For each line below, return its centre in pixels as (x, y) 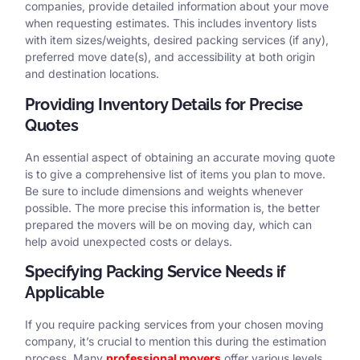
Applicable (64, 292)
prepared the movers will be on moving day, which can (168, 224)
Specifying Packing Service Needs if (155, 271)
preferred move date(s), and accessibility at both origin (170, 57)
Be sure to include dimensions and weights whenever (164, 190)
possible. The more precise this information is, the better (172, 207)
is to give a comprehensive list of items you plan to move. (175, 174)
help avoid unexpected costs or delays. (129, 241)
